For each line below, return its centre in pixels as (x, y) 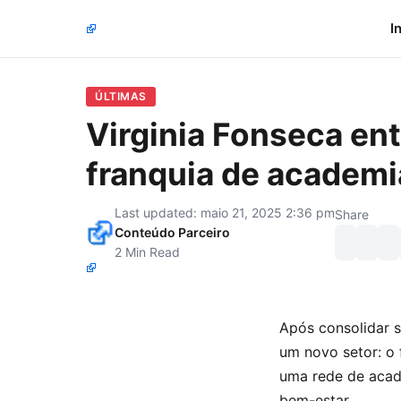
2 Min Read (147, 252)
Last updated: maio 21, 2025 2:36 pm (225, 213)
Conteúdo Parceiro (172, 232)
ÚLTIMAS (121, 96)
